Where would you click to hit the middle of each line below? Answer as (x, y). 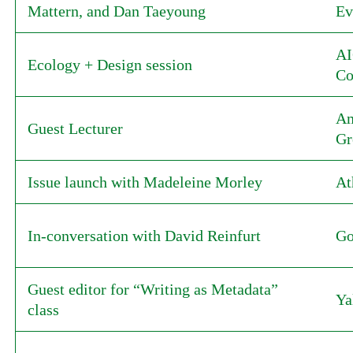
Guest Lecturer (75, 128)
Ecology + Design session (110, 65)
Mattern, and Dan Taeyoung (116, 11)
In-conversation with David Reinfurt (144, 236)
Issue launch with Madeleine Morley (145, 182)
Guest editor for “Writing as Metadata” (152, 289)
